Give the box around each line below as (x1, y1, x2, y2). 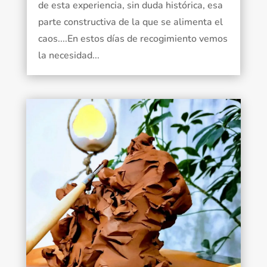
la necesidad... (38, 49, 100, 63)
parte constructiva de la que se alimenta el (38, 15, 223, 29)
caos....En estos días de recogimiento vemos (38, 32, 228, 46)
